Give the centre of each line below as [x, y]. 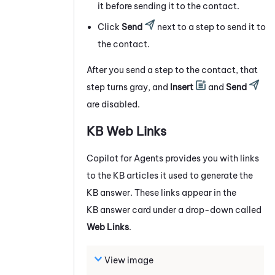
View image [129, 260]
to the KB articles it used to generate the [170, 175]
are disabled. [113, 104]
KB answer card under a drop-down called [174, 210]
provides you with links [211, 158]
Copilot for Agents [125, 158]
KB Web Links [126, 131]
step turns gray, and [128, 87]
